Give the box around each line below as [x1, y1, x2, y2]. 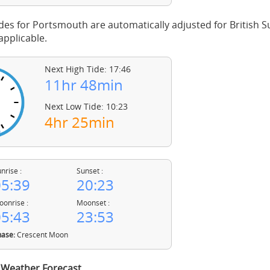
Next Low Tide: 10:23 [45, 101, 128, 112]
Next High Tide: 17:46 [45, 63, 131, 75]
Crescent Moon [14, 230, 68, 240]
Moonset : [77, 198, 110, 208]
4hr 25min [45, 112, 115, 132]
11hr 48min [45, 75, 123, 95]
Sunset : [77, 166, 104, 176]
